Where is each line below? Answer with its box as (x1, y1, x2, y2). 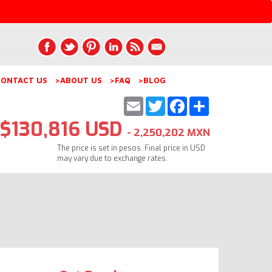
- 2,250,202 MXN (126, 125, 210, 140)
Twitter (165, 93, 203, 109)
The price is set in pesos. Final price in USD (57, 143, 205, 153)
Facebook (186, 93, 233, 109)
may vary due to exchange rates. (57, 153, 168, 163)
